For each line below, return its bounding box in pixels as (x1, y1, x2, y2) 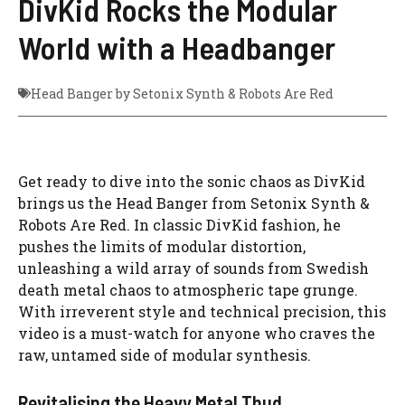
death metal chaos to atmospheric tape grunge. (18, 279, 358, 299)
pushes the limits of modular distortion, (18, 236, 306, 256)
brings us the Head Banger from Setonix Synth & (18, 193, 370, 212)
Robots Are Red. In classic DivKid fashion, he (18, 214, 341, 234)
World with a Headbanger (18, 27, 335, 66)
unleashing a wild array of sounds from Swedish (18, 258, 369, 278)
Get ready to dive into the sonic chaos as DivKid (18, 171, 365, 191)
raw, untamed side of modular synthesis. (18, 344, 311, 364)
